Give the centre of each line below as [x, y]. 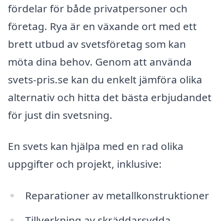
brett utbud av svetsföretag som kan [97, 44]
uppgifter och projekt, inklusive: [85, 164]
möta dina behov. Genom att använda [100, 61]
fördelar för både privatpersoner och [98, 8]
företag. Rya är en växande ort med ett [102, 26]
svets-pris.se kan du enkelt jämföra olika [105, 79]
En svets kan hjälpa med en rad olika [96, 146]
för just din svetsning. [60, 115]
